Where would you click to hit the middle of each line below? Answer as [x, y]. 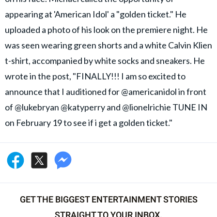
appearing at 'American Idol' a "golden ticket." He [96, 14]
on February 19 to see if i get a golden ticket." [89, 122]
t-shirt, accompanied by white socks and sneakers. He [105, 60]
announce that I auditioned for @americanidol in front [106, 91]
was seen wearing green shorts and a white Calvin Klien [108, 45]
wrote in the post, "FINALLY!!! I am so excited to [95, 76]
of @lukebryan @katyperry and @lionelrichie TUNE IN [106, 107]
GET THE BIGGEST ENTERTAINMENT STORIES [108, 199]
